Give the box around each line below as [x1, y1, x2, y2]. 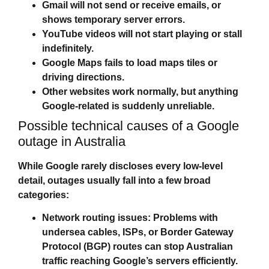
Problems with [151, 212, 218, 223]
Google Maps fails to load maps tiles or [42, 57, 217, 68]
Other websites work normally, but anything [42, 86, 238, 97]
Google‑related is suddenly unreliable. [42, 100, 214, 111]
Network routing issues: [42, 212, 151, 223]
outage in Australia [18, 133, 125, 149]
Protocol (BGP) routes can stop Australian [42, 241, 233, 252]
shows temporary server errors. [42, 14, 185, 25]
